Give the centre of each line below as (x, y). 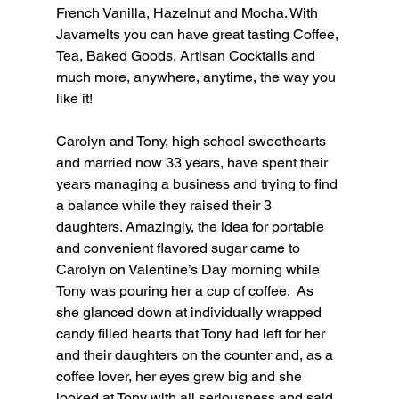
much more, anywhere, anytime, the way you (197, 77)
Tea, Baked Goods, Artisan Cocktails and (187, 55)
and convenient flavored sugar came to (179, 248)
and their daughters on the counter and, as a (196, 354)
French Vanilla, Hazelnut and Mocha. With (188, 12)
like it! (74, 98)
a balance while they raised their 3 (165, 205)
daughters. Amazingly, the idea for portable (191, 226)
